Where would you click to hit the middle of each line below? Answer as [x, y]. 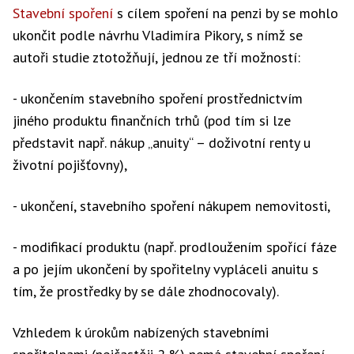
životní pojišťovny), [70, 165]
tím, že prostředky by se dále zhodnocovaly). [146, 291]
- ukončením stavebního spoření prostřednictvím [158, 98]
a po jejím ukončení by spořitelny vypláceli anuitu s [166, 269]
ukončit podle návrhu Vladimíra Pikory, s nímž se [158, 35]
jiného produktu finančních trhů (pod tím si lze [152, 121]
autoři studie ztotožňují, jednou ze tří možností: [156, 57]
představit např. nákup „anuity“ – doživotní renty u [162, 143]
